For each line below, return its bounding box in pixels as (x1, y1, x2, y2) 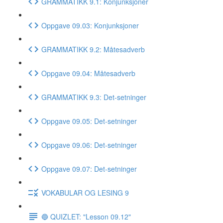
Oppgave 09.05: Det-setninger (41, 115, 137, 126)
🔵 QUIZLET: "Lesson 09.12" (41, 211, 131, 222)
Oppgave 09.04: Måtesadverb (41, 68, 135, 78)
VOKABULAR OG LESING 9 (41, 187, 129, 198)
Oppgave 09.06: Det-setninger (41, 139, 137, 150)
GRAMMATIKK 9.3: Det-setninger (41, 92, 146, 102)
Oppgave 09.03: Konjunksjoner (41, 20, 139, 30)
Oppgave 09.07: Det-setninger (41, 163, 137, 174)
